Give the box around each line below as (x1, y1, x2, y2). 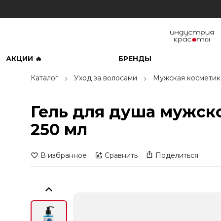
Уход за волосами (74, 74, 137, 82)
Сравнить (105, 151, 138, 160)
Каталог (31, 74, 58, 82)
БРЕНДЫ (118, 54, 151, 63)
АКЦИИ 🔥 (6, 54, 42, 63)
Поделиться (155, 151, 198, 160)
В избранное (40, 151, 87, 160)
